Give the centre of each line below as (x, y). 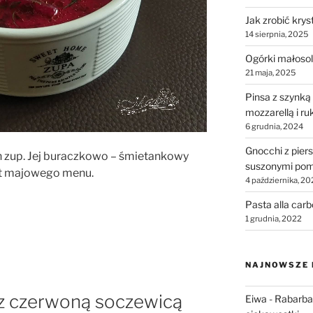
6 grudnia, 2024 (274, 126)
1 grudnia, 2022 (273, 218)
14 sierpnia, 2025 (276, 34)
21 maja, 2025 (270, 72)
